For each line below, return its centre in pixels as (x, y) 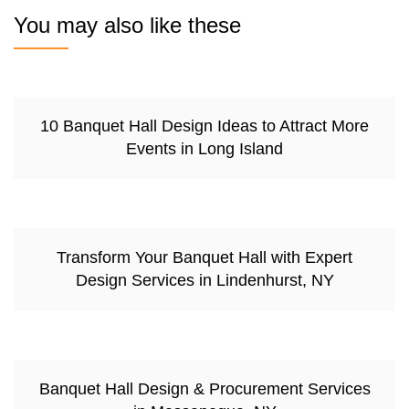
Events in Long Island (204, 148)
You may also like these (127, 25)
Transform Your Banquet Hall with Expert (204, 257)
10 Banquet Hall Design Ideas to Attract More (204, 126)
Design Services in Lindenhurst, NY (204, 280)
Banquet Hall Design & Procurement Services (204, 388)
